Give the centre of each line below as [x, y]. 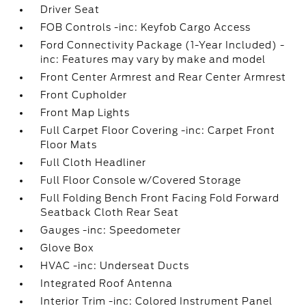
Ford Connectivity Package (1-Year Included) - [163, 45]
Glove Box [68, 248]
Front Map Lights [85, 113]
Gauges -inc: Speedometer [111, 230]
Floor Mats [69, 145]
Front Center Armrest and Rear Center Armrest [164, 77]
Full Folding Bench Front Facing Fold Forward [160, 198]
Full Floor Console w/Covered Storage [141, 180]
